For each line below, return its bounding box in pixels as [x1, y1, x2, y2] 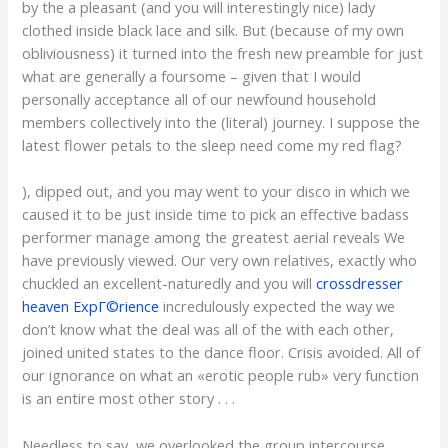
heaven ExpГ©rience [22, 296, 160, 317]
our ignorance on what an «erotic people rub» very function [22, 365, 420, 386]
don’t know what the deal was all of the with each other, [22, 319, 395, 340]
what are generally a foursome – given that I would [22, 65, 362, 86]
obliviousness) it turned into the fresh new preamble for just [22, 42, 424, 63]
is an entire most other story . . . [22, 388, 236, 409]
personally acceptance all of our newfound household [22, 88, 377, 109]
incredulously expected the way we [159, 296, 396, 317]
